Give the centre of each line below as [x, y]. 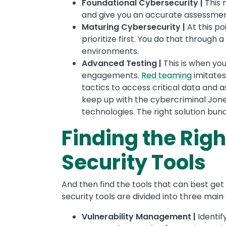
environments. [110, 51]
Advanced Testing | [123, 63]
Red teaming [166, 75]
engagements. [111, 75]
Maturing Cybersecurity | [134, 27]
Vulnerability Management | [140, 217]
